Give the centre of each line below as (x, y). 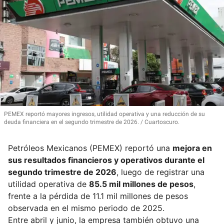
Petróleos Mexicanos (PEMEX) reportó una (90, 148)
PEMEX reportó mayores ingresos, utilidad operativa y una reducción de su (104, 114)
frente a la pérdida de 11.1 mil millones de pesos (98, 196)
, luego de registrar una (160, 172)
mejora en (192, 148)
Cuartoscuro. (161, 122)
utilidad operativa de (48, 184)
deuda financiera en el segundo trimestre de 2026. (71, 122)
